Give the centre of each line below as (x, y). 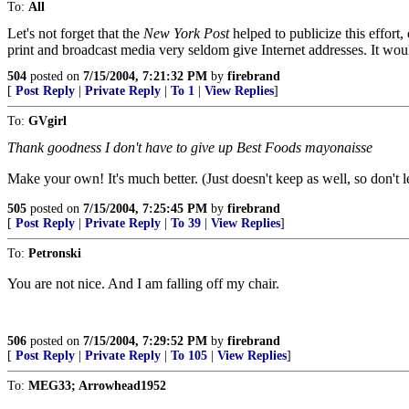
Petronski (55, 253)
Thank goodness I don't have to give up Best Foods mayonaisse (190, 147)
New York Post (186, 33)
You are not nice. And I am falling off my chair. (143, 283)
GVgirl (47, 121)
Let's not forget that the (75, 33)
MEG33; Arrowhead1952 (97, 386)
